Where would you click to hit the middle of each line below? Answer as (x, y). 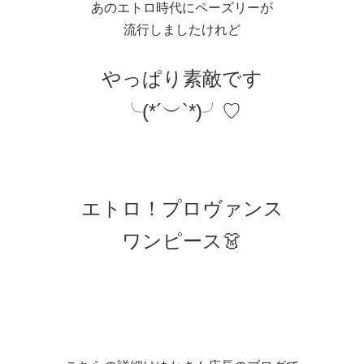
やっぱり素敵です (182, 79)
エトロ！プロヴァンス (182, 209)
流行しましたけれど (182, 30)
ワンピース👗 (182, 241)
